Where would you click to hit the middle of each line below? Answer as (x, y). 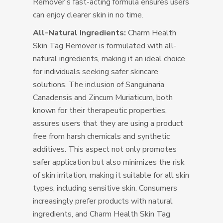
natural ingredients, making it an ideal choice (109, 59)
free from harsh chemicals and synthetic (102, 137)
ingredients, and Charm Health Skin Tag (102, 214)
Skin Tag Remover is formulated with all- (105, 46)
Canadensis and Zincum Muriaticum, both (103, 98)
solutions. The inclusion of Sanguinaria (99, 85)
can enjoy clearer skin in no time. (88, 15)
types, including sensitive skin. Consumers (105, 188)
